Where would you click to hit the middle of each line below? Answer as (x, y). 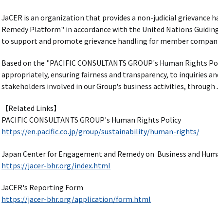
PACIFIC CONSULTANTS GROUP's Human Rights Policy (91, 120)
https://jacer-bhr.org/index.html (56, 165)
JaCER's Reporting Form (43, 187)
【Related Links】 (31, 108)
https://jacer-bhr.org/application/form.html (76, 199)
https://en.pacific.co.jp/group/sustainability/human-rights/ (101, 132)
